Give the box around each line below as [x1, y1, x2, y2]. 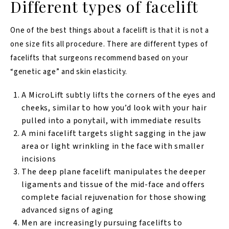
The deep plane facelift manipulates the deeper [21, 166, 207, 177]
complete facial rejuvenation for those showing [21, 191, 207, 203]
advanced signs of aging [21, 204, 113, 216]
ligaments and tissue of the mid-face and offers [21, 178, 205, 190]
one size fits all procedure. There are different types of [10, 38, 208, 50]
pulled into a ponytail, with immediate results [21, 114, 202, 126]
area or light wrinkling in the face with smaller [21, 140, 204, 152]
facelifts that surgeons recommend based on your [10, 52, 189, 63]
